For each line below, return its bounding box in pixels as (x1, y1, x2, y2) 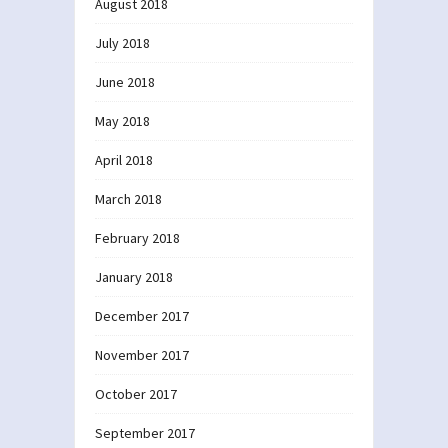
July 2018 (95, 33, 150, 52)
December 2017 (95, 306, 189, 325)
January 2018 (95, 267, 173, 286)
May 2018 (95, 111, 150, 130)
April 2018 (95, 150, 153, 169)
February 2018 (95, 228, 180, 247)
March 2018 (95, 189, 162, 208)
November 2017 (95, 345, 189, 364)
